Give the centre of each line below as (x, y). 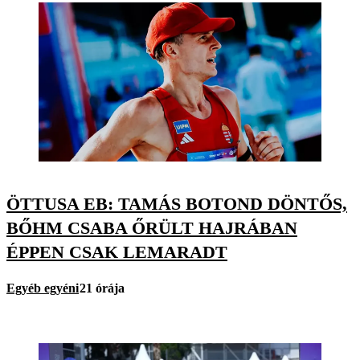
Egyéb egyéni (43, 288)
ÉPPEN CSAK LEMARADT (117, 252)
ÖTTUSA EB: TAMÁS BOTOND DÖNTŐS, (177, 203)
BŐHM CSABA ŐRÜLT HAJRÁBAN (152, 227)
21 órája (102, 288)
